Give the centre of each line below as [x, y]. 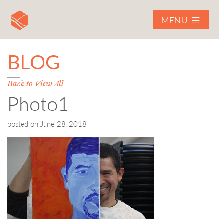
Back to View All [35, 83]
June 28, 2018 [63, 124]
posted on [24, 124]
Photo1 [38, 104]
